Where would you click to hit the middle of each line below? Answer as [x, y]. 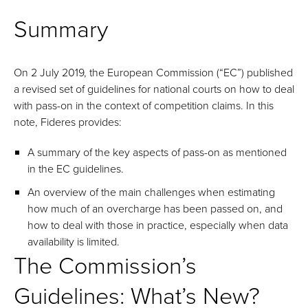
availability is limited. [74, 241]
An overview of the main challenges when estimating [151, 192]
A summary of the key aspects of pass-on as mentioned [157, 152]
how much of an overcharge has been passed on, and [155, 208]
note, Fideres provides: [68, 122]
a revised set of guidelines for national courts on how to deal [154, 89]
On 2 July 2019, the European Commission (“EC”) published [153, 72]
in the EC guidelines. [76, 168]
